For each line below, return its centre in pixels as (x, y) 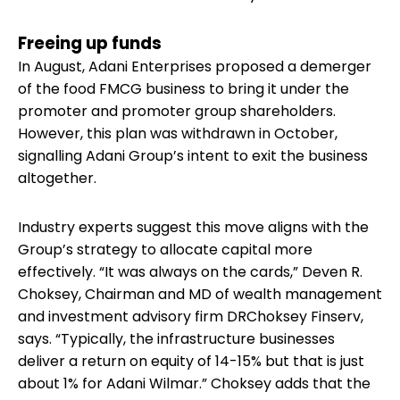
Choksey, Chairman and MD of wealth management (200, 294)
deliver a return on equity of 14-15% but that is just (191, 361)
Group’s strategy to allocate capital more (165, 249)
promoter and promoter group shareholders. (177, 111)
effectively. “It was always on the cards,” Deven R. (190, 271)
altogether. (57, 178)
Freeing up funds (90, 43)
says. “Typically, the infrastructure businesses (176, 338)
